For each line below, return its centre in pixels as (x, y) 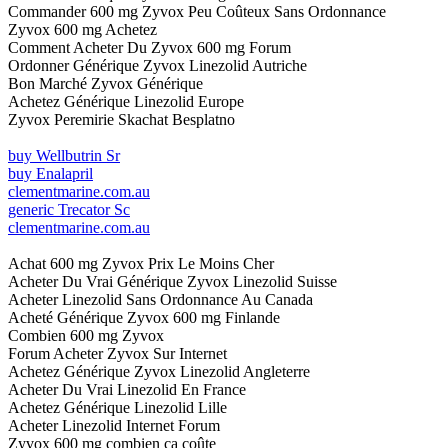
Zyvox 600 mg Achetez (82, 30)
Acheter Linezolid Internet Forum (114, 426)
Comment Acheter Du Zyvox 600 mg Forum (149, 48)
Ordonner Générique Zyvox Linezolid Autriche (157, 66)
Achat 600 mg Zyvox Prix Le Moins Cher (141, 264)
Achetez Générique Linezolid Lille (117, 408)
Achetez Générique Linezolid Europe (126, 102)
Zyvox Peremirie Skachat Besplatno (121, 120)
